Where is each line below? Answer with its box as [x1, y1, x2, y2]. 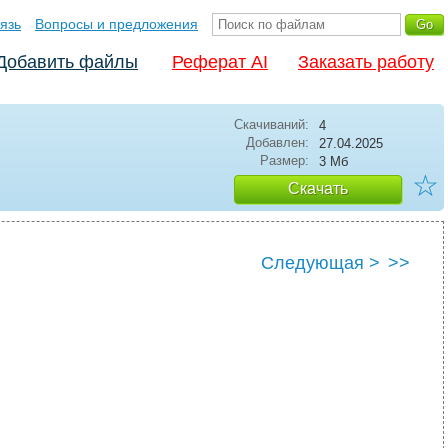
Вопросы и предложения [35, 16, 198, 32]
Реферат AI [172, 52, 268, 72]
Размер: [260, 153, 309, 168]
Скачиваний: [234, 117, 309, 132]
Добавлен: [246, 135, 309, 150]
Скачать [288, 180, 348, 197]
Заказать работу [298, 52, 434, 72]
